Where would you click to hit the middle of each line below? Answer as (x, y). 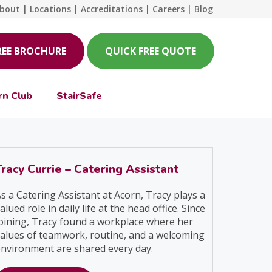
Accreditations (112, 9)
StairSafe (79, 96)
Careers (168, 9)
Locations (50, 9)
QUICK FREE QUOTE (151, 51)
